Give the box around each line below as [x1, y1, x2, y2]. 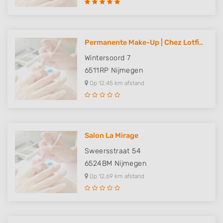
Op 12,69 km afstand [88, 173, 144, 180]
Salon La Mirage [85, 131, 138, 140]
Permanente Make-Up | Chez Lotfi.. [85, 38, 203, 47]
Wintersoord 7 [85, 54, 131, 62]
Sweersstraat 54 [85, 147, 141, 155]
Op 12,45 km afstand [88, 80, 144, 87]
